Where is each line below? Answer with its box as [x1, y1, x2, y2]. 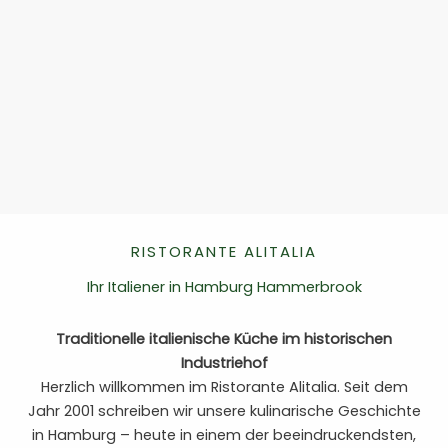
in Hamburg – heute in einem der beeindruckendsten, [32, 425, 416, 446]
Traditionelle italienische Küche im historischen [56, 329, 392, 350]
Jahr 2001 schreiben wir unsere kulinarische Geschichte [27, 401, 421, 422]
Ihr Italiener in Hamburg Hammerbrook [86, 277, 362, 298]
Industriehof [180, 353, 268, 374]
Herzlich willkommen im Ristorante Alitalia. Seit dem [40, 377, 408, 398]
